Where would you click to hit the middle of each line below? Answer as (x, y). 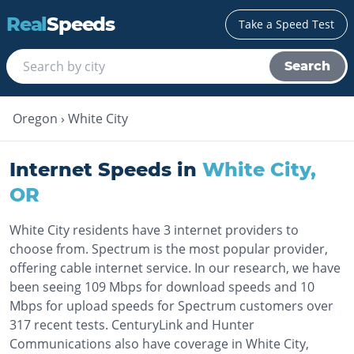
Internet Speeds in (103, 169)
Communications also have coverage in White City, (159, 344)
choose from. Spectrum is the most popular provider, (169, 249)
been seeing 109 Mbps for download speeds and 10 (162, 287)
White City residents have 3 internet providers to (154, 230)
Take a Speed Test (286, 24)
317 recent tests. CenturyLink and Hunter (132, 325)
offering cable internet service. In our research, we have (175, 268)
